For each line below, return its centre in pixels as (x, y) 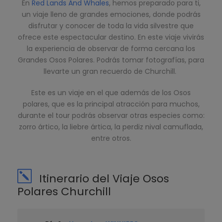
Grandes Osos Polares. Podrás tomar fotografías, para (111, 60)
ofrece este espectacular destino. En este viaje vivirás (111, 37)
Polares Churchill (64, 192)
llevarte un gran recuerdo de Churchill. (111, 72)
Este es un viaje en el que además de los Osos (111, 93)
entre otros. (111, 139)
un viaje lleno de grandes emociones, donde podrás (111, 15)
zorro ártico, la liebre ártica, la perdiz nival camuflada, (111, 127)
